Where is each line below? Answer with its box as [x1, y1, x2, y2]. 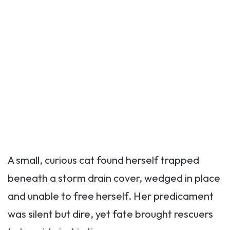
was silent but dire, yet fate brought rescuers [8, 207, 213, 220]
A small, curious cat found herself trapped [8, 154, 199, 166]
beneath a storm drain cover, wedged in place [8, 171, 220, 184]
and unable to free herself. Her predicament [8, 189, 214, 202]
